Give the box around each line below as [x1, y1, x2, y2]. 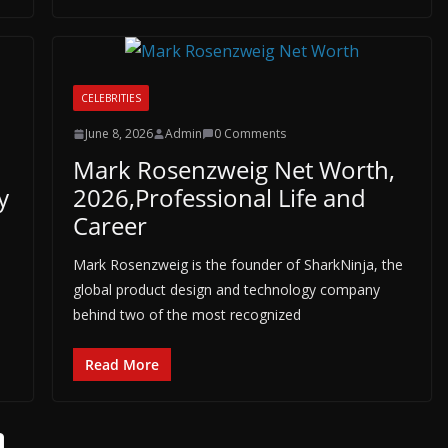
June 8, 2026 [84, 125, 153, 142]
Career [72, 209, 147, 242]
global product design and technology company [72, 280, 380, 299]
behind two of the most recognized [72, 305, 301, 324]
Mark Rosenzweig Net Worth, [72, 153, 395, 186]
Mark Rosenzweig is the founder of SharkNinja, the [72, 255, 403, 274]
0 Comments [213, 125, 286, 142]
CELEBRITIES [80, 91, 141, 105]
